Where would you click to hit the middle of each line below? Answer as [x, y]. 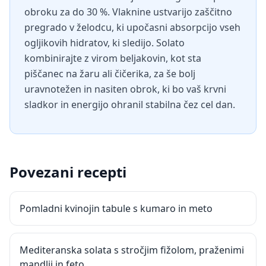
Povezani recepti [68, 172]
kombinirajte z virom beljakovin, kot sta [113, 58]
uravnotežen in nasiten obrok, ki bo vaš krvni [125, 89]
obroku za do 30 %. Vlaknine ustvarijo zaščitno [128, 12]
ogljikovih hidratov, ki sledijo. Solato [104, 43]
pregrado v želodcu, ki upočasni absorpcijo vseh [132, 27]
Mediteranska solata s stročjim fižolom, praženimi [132, 250]
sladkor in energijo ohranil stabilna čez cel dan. [130, 104]
